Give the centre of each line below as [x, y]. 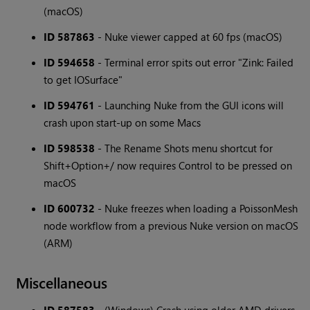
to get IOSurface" [83, 80]
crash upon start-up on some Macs [122, 123]
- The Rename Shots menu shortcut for [184, 148]
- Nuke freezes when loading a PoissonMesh [197, 209]
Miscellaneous [62, 283]
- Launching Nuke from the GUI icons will [190, 106]
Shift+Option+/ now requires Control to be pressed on [168, 166]
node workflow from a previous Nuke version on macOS [171, 226]
